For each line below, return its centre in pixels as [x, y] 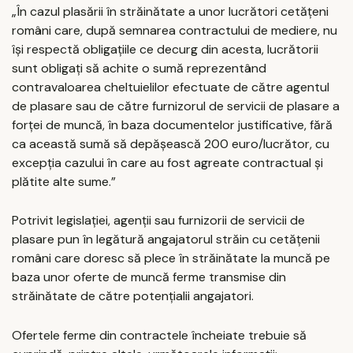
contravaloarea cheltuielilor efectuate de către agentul [171, 87]
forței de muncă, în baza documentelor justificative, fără [172, 124]
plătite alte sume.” [64, 181]
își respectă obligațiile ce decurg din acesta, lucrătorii [165, 49]
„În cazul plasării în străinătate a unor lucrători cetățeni [170, 11]
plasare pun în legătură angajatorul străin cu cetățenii [166, 240]
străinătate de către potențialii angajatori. [133, 296]
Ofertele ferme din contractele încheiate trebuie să [159, 336]
